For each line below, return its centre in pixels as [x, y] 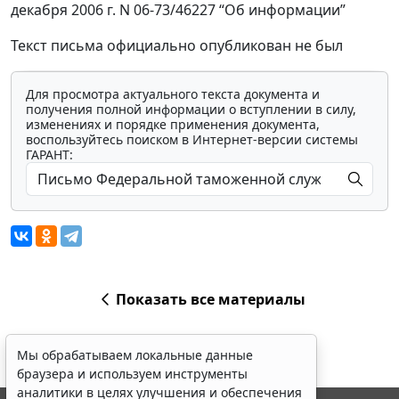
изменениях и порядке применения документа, [173, 124]
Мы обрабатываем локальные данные [135, 355]
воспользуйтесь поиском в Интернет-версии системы [192, 139]
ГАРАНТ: [49, 155]
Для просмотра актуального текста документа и [173, 94]
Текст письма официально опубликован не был [177, 45]
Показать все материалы [210, 299]
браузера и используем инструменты [132, 374]
